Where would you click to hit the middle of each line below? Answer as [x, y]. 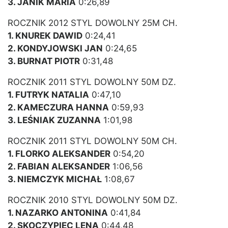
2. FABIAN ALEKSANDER [59, 167]
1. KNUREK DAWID [45, 36]
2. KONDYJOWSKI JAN [55, 49]
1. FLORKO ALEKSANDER [59, 154]
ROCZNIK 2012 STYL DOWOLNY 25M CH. [93, 23]
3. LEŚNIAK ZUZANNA [54, 120]
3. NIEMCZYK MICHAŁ [55, 179]
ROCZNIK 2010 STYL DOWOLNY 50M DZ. [93, 200]
